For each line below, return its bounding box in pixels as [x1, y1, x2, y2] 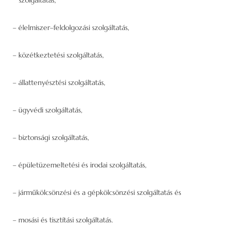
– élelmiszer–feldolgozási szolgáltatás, [13, 22, 129, 32]
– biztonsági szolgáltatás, [13, 132, 89, 142]
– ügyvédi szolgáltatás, [13, 105, 82, 115]
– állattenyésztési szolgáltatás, [13, 77, 105, 87]
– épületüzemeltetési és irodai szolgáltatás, [13, 160, 147, 169]
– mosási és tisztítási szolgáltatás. [13, 215, 113, 224]
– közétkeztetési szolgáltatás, [13, 50, 104, 60]
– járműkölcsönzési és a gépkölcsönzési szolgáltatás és [13, 187, 181, 197]
